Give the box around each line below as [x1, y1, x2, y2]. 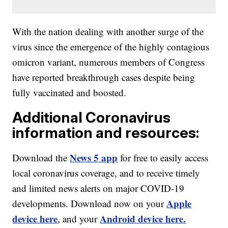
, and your [58, 212, 100, 225]
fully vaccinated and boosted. [12, 86, 127, 99]
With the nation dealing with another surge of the [12, 25, 204, 38]
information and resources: [12, 124, 199, 142]
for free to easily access [118, 151, 209, 164]
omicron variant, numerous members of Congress [12, 55, 205, 69]
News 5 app [70, 151, 118, 165]
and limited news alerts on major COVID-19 [12, 182, 185, 195]
